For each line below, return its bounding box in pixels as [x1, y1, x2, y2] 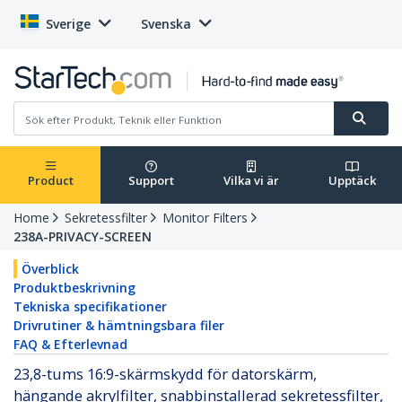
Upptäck [328, 172, 376, 189]
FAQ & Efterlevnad [13, 336, 127, 354]
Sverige [46, 15, 91, 32]
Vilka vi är [223, 172, 279, 189]
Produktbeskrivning [13, 279, 135, 297]
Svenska [141, 15, 191, 32]
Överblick [22, 260, 79, 278]
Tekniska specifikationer [13, 298, 167, 316]
